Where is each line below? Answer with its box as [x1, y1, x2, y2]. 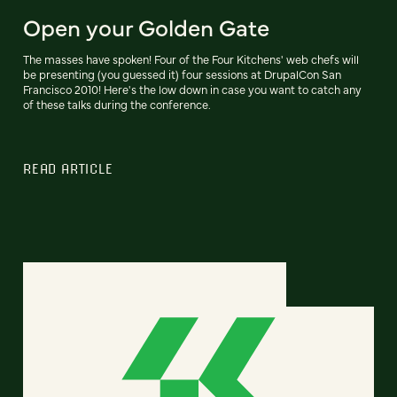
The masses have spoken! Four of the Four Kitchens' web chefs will [23, 51, 359, 67]
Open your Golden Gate [23, 11, 269, 43]
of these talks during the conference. [23, 97, 211, 113]
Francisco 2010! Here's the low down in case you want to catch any [23, 82, 362, 97]
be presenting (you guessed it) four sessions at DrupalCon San [23, 66, 341, 82]
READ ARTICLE [23, 160, 113, 177]
